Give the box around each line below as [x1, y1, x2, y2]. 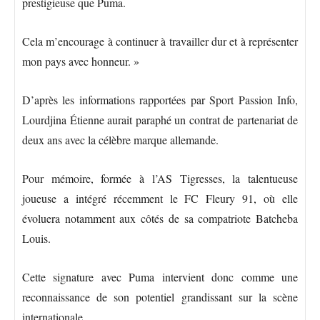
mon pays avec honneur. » [22, 54, 139, 69]
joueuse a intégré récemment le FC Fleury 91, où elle [22, 191, 298, 206]
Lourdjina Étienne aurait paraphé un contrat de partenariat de [22, 112, 298, 128]
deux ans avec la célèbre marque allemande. [22, 132, 219, 148]
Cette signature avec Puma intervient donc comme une [22, 269, 298, 285]
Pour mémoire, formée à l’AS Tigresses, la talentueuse [22, 171, 298, 186]
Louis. [22, 231, 51, 246]
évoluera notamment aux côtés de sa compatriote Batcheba [22, 211, 298, 226]
